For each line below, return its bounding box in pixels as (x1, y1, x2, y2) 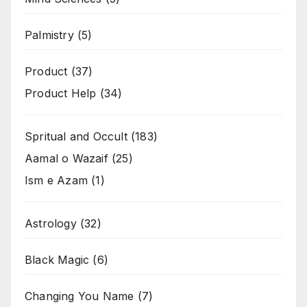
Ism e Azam (25, 173, 88, 188)
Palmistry (25, 28, 74, 42)
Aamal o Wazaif (25, 151, 108, 166)
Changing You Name (25, 289, 134, 304)
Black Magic (25, 253, 90, 267)
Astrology (25, 217, 77, 231)
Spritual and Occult (25, 130, 127, 144)
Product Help (25, 86, 97, 101)
